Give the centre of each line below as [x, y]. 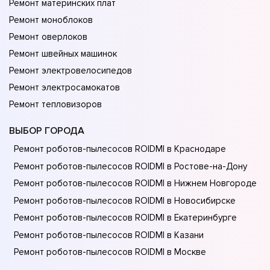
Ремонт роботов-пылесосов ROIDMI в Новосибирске [125, 200]
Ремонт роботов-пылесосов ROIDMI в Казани [109, 235]
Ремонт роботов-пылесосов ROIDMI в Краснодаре [120, 149]
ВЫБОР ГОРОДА [47, 131]
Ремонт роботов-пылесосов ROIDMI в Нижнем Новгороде [135, 184]
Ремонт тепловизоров [55, 105]
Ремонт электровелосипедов [71, 71]
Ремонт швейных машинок [63, 54]
